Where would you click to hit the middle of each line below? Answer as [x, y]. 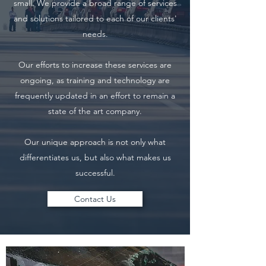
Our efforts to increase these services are [95, 65]
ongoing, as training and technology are [95, 80]
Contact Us [95, 199]
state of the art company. [95, 111]
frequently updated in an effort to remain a [95, 96]
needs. [95, 34]
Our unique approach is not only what [95, 142]
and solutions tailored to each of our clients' [95, 18]
